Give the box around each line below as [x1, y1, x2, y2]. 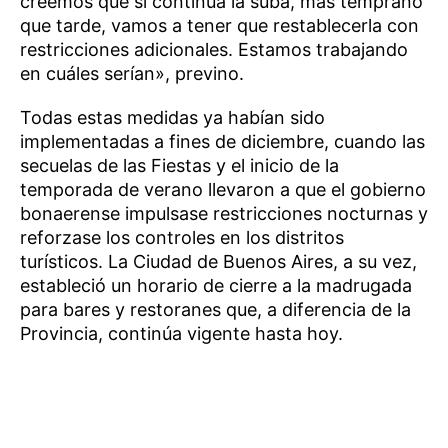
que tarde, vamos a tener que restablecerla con [20, 15, 419, 37]
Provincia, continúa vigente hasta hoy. [20, 323, 343, 345]
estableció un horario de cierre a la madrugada [20, 275, 412, 297]
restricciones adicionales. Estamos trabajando [20, 39, 408, 61]
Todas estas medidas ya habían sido [20, 107, 325, 129]
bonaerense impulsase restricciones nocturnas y [20, 203, 428, 225]
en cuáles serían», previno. [20, 63, 244, 85]
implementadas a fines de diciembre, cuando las [20, 131, 425, 153]
